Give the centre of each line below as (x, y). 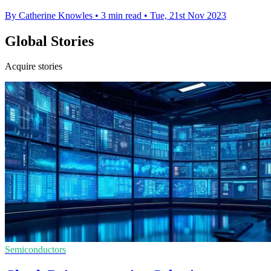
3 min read (121, 15)
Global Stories (49, 41)
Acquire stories (34, 67)
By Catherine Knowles (49, 15)
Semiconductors (35, 250)
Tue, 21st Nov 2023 (188, 15)
